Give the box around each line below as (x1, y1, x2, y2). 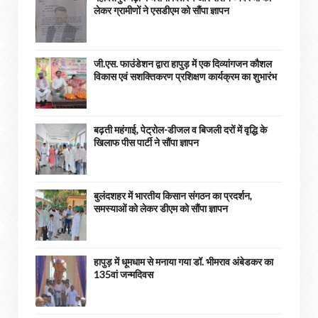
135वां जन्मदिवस (94, 268, 153, 280)
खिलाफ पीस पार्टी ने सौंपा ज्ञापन (94, 136, 199, 148)
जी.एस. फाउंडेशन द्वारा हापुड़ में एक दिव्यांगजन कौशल (94, 57, 272, 70)
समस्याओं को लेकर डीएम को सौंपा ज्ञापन (94, 202, 228, 214)
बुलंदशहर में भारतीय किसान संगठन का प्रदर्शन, (94, 190, 252, 202)
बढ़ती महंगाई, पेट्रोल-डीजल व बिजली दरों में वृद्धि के (94, 124, 267, 136)
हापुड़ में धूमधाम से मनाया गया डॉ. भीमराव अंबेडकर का (94, 256, 273, 268)
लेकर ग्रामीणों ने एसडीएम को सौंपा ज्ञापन (94, 4, 229, 16)
